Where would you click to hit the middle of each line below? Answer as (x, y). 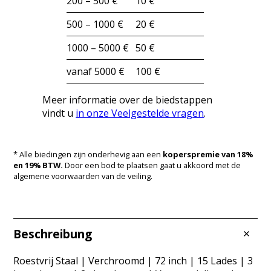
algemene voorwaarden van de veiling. (83, 176)
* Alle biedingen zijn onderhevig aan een (88, 154)
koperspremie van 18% (208, 154)
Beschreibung (53, 233)
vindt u (59, 113)
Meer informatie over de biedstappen (128, 100)
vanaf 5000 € (96, 71)
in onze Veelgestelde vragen (140, 113)
